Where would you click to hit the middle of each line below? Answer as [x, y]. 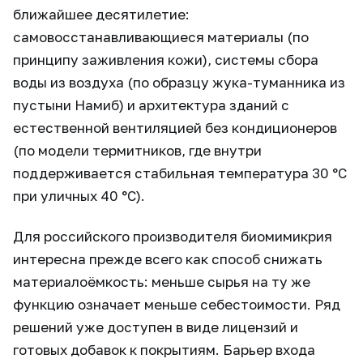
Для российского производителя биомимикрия [173, 237]
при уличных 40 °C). [79, 196]
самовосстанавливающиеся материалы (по [161, 37]
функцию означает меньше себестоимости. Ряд [177, 305]
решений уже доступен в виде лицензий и [156, 327]
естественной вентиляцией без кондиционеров [175, 128]
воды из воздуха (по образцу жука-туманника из [179, 83]
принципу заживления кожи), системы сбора [166, 60]
